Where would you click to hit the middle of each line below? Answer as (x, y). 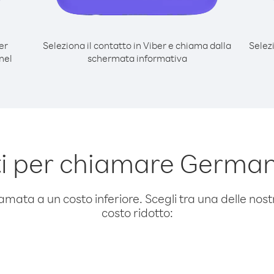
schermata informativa (137, 58)
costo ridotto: (137, 213)
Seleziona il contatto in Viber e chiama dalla (137, 45)
